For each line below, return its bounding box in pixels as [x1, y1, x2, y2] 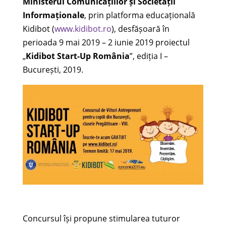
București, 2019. [22, 64, 83, 75]
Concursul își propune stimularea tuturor [22, 213, 180, 224]
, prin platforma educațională [84, 10, 195, 21]
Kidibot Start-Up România [25, 50, 130, 62]
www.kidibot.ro [54, 23, 111, 34]
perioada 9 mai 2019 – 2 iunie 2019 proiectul [22, 37, 190, 48]
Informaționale [22, 10, 84, 21]
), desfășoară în [111, 23, 169, 34]
